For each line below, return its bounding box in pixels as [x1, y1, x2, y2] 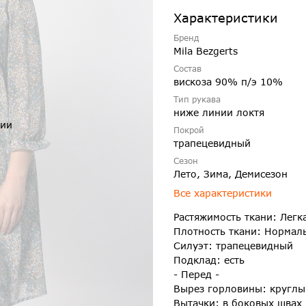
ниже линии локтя [173, 107, 264, 119]
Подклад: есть [173, 254, 245, 266]
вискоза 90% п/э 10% [173, 76, 283, 88]
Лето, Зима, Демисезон [173, 168, 288, 180]
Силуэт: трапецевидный [173, 240, 293, 252]
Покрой [173, 125, 204, 135]
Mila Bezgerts [173, 45, 238, 57]
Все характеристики [173, 187, 272, 199]
